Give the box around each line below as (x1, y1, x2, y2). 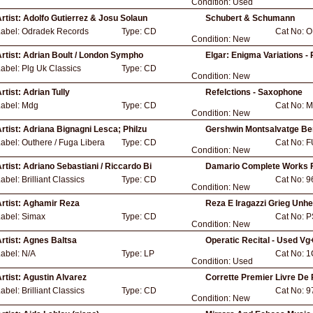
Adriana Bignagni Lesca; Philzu (23, 124, 147, 134)
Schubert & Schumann (205, 13, 295, 23)
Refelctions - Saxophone (205, 87, 303, 97)
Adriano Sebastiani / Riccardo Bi (23, 161, 152, 171)
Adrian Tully (23, 87, 70, 97)
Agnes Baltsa (23, 235, 77, 245)
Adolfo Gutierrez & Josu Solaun (23, 13, 147, 23)
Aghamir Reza (23, 198, 80, 208)
